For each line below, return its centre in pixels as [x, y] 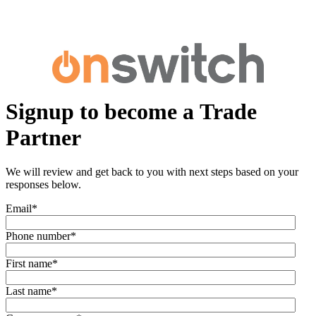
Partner [43, 137]
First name [29, 264]
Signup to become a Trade [131, 111]
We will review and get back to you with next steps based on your [152, 172]
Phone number [38, 236]
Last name [29, 291]
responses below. [45, 185]
